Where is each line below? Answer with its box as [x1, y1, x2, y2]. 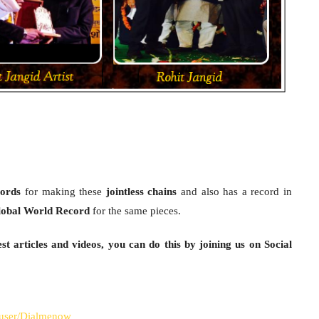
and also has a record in [177, 185, 293, 197]
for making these [21, 185, 106, 197]
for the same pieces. [90, 204, 181, 216]
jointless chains [105, 185, 177, 197]
